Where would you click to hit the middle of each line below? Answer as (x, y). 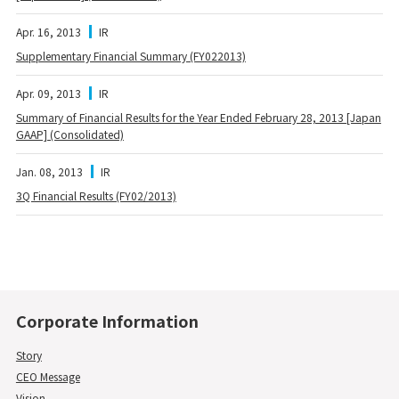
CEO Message (48, 376)
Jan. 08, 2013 (49, 171)
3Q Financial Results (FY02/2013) (96, 195)
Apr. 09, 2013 (48, 93)
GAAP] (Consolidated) (69, 134)
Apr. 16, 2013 (48, 31)
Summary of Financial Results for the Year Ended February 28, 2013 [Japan (198, 117)
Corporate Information (107, 320)
